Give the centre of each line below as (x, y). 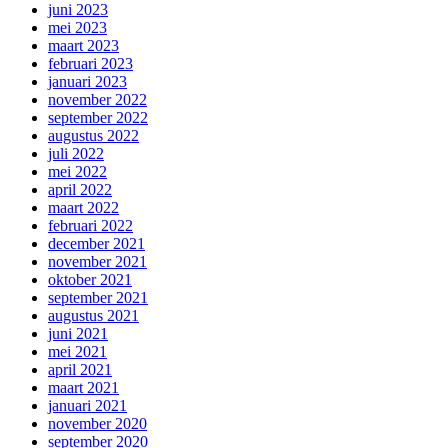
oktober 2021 (90, 279)
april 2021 (80, 369)
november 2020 (97, 423)
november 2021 (97, 261)
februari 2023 (90, 63)
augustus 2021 (93, 315)
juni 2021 (78, 333)
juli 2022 (76, 153)
